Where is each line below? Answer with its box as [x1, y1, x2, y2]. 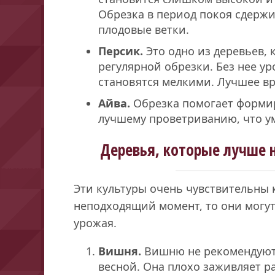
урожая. [74, 215, 117, 230]
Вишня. [98, 243, 141, 258]
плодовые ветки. [98, 21, 189, 37]
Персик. [98, 43, 143, 58]
